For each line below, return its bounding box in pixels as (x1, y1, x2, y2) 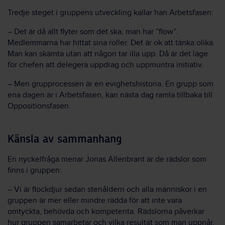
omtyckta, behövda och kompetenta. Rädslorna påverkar (8, 206, 204, 216)
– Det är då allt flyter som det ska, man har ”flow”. (8, 27, 178, 37)
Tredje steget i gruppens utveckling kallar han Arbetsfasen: (8, 8, 213, 18)
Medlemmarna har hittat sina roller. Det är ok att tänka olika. (8, 38, 215, 48)
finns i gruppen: (8, 165, 62, 175)
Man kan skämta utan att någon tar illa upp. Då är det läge (8, 49, 208, 59)
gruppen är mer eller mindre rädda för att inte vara (8, 195, 182, 205)
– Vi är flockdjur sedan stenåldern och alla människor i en (8, 184, 207, 194)
